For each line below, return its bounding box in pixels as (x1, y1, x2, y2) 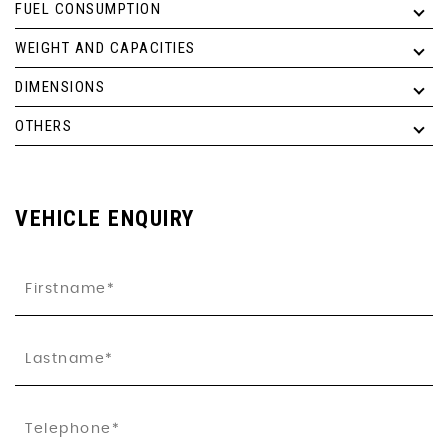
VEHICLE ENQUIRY (15, 205, 195, 231)
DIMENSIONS (15, 77, 105, 96)
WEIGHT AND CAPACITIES (15, 38, 196, 57)
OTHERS (15, 116, 72, 135)
